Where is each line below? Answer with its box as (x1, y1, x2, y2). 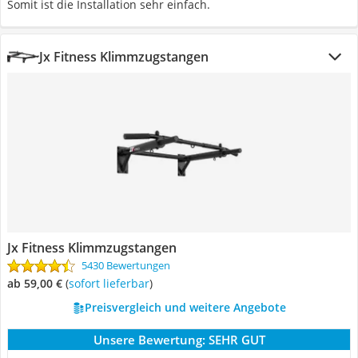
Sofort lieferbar (74, 276, 149, 291)
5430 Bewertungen (82, 258, 170, 272)
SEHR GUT (208, 332, 265, 348)
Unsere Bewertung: (93, 332, 205, 348)
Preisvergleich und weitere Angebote (84, 300, 286, 315)
